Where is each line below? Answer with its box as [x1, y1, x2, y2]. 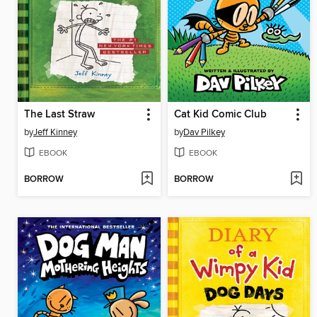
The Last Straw [24, 108, 95, 122]
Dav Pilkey [183, 127, 225, 139]
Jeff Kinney [33, 127, 77, 139]
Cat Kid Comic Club [173, 108, 267, 122]
